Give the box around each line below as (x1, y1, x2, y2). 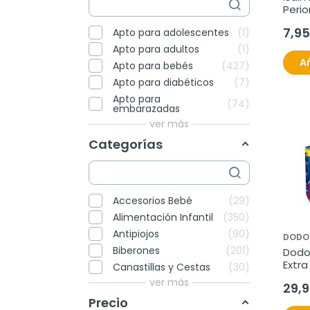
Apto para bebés (113, 58, 193, 73)
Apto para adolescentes (113, 25, 229, 39)
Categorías (89, 135, 163, 153)
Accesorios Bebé (113, 193, 192, 208)
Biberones (113, 243, 160, 257)
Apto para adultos (113, 42, 199, 56)
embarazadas (113, 101, 180, 116)
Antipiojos (113, 226, 159, 241)
